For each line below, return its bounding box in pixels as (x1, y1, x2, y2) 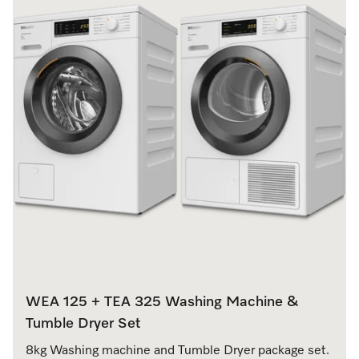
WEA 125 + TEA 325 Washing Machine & (26, 294, 299, 309)
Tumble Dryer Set (26, 316, 140, 331)
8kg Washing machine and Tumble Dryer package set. (26, 344, 329, 357)
